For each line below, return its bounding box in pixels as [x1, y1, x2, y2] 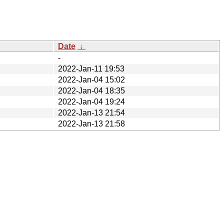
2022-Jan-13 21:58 [58, 119, 125, 128]
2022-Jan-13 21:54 [58, 108, 125, 117]
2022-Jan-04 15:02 [58, 75, 125, 84]
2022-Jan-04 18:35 [58, 86, 125, 95]
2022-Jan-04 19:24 [58, 97, 125, 106]
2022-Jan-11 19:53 [58, 64, 124, 73]
